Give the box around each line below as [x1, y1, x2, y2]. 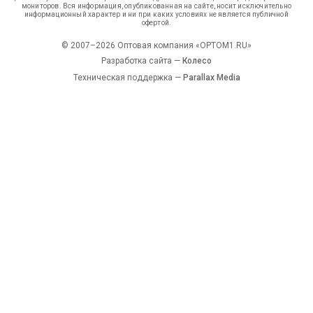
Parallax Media [182, 73, 240, 82]
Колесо [182, 56, 212, 66]
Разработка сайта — [101, 56, 182, 66]
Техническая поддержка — [73, 73, 183, 82]
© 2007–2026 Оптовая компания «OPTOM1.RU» [61, 41, 252, 50]
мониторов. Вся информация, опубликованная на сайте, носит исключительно [21, 2, 292, 10]
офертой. [141, 19, 172, 27]
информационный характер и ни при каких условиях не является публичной [24, 10, 289, 18]
